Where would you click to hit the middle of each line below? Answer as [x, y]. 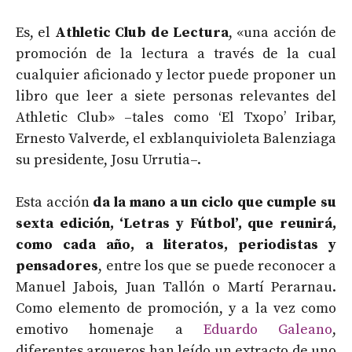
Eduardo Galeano [268, 329]
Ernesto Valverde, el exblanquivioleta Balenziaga [176, 138]
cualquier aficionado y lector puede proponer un [176, 75]
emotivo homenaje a [110, 329]
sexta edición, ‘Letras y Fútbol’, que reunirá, [176, 223]
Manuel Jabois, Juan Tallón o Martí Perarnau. [176, 287]
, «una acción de [282, 32]
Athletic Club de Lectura [141, 32]
